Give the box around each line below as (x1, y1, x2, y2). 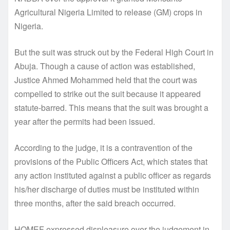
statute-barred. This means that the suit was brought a (14, 102, 208, 114)
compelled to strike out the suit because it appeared (14, 88, 201, 100)
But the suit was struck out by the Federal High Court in (14, 46, 214, 59)
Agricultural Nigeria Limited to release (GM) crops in (14, 6, 202, 18)
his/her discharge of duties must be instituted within (14, 183, 199, 196)
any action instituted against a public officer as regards (14, 169, 211, 182)
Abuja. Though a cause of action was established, (14, 60, 195, 72)
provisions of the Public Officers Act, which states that (14, 156, 207, 168)
